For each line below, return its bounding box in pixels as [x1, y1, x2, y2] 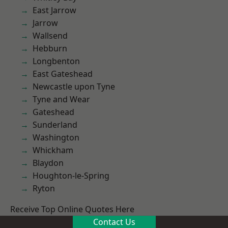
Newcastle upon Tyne [33, 81, 115, 92]
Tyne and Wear [33, 94, 90, 105]
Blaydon [33, 157, 64, 168]
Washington [33, 132, 79, 143]
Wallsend [33, 30, 68, 41]
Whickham [33, 145, 73, 156]
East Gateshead [33, 68, 93, 79]
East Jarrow [33, 5, 76, 16]
